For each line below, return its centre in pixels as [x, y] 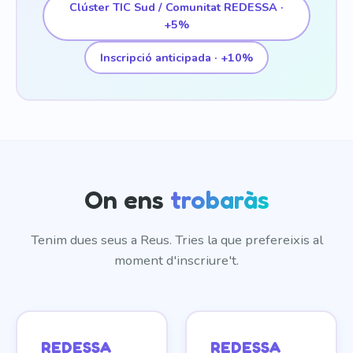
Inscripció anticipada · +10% [176, 58]
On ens [127, 200]
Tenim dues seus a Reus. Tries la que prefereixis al [176, 240]
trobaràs [219, 200]
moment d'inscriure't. [176, 260]
